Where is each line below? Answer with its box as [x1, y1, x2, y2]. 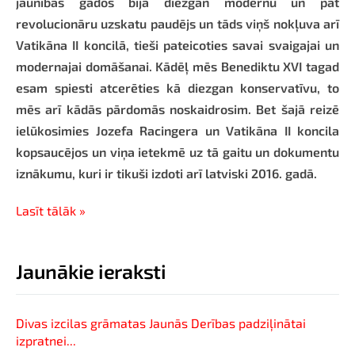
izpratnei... [16, 333, 76, 349]
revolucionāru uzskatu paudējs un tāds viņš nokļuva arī [16, 16, 339, 32]
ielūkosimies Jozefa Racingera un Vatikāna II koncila [16, 123, 339, 139]
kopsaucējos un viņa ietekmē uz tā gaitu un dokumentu [16, 144, 339, 160]
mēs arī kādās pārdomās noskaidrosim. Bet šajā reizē [16, 101, 339, 117]
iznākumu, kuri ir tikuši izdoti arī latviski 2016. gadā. [16, 166, 317, 181]
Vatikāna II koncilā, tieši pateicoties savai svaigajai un [16, 37, 339, 53]
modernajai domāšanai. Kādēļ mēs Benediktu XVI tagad [16, 59, 339, 74]
